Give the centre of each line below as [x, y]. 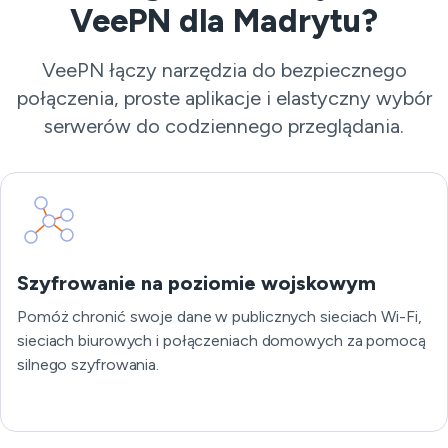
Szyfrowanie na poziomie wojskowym [196, 283]
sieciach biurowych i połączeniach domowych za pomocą [221, 340]
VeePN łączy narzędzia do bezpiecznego [224, 70]
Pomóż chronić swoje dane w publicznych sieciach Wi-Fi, [219, 316]
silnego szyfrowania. [88, 364]
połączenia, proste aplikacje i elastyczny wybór [224, 98]
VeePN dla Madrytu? [224, 21]
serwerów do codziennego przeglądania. [224, 126]
